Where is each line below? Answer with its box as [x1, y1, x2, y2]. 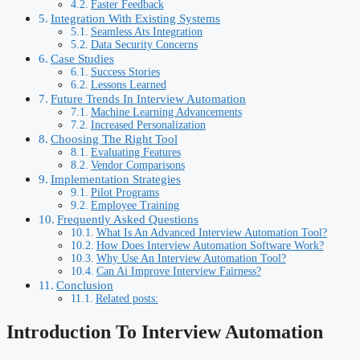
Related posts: [95, 292, 158, 305]
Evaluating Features [90, 146, 181, 159]
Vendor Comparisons [90, 159, 185, 172]
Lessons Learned [90, 79, 166, 92]
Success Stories [90, 66, 160, 79]
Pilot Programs [90, 186, 159, 199]
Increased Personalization [90, 119, 206, 132]
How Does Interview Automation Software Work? [96, 239, 324, 252]
